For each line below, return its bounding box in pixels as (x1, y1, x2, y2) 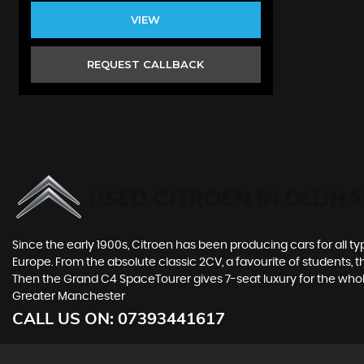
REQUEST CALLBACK (87, 57, 205, 71)
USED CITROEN (89, 188, 251, 211)
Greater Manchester (12, 290, 125, 302)
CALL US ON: (12, 307, 118, 328)
